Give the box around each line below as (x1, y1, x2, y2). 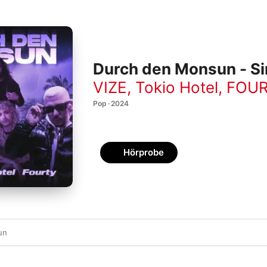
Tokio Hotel (135, 77, 218, 97)
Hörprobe (123, 147, 164, 158)
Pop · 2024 (93, 98, 129, 108)
